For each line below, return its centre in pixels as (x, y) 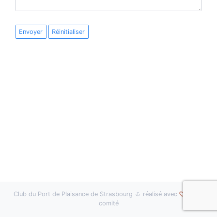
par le (194, 194)
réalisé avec (160, 194)
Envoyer (31, 32)
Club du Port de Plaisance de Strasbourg (74, 194)
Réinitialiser (69, 32)
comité (108, 203)
